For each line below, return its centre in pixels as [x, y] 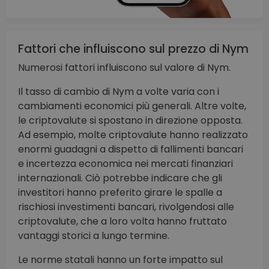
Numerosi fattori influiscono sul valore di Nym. [124, 68]
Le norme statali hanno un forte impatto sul [120, 260]
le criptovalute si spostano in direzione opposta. [130, 121]
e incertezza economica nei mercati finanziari [125, 164]
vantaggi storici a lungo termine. [94, 236]
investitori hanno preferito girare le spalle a [120, 193]
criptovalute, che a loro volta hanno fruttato [122, 222]
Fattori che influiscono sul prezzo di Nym [133, 49]
